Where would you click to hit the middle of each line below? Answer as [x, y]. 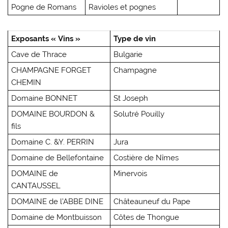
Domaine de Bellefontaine [58, 158]
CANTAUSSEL [36, 186]
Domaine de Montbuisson [57, 217]
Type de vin [135, 38]
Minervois [131, 173]
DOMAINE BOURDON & [53, 114]
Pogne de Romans [44, 7]
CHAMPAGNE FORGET [51, 70]
